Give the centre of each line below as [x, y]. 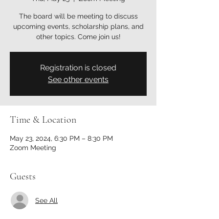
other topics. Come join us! [78, 37]
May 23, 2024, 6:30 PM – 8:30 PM [61, 138]
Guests [23, 176]
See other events [78, 79]
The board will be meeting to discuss [78, 16]
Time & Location [43, 120]
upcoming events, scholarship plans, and [78, 26]
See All [46, 200]
